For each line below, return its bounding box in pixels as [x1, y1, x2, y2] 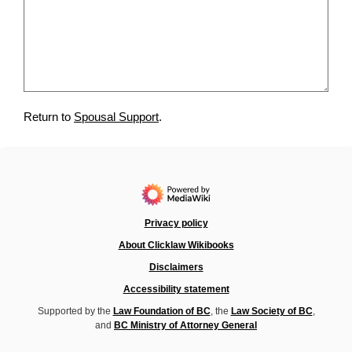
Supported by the [37, 306, 113, 317]
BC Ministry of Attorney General [114, 320, 257, 332]
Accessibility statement [123, 284, 229, 295]
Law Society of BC [230, 306, 313, 317]
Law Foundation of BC [112, 306, 211, 317]
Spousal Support [74, 110, 159, 124]
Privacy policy [144, 218, 208, 229]
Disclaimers [148, 262, 203, 273]
